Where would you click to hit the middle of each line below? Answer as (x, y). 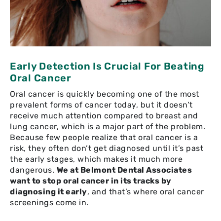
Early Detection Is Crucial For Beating (107, 66)
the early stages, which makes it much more (96, 159)
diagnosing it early (49, 191)
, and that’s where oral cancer (146, 191)
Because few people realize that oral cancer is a (104, 137)
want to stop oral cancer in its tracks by (91, 181)
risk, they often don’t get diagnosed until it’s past (107, 148)
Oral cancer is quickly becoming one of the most (105, 94)
